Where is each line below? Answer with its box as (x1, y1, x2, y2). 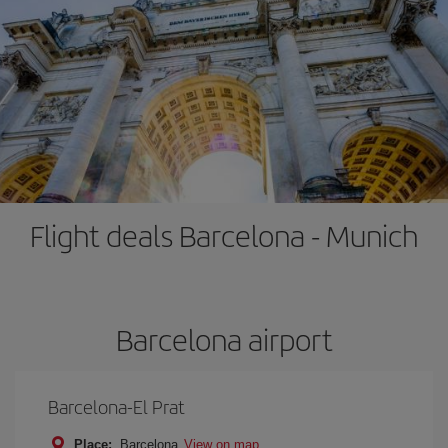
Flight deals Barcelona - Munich (30, 214, 418, 256)
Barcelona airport (115, 318, 333, 360)
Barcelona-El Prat (48, 393, 185, 420)
